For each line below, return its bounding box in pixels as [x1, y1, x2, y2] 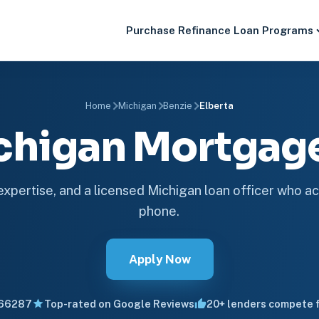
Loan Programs [234, 24, 314, 36]
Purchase [126, 24, 176, 36]
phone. [139, 204, 180, 219]
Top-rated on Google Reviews [43, 298, 194, 310]
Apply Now [128, 252, 191, 266]
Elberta [199, 100, 234, 111]
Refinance [178, 24, 231, 36]
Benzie [163, 100, 193, 111]
